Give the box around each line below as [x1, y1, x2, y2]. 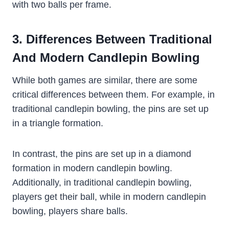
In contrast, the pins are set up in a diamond [12, 148, 191, 159]
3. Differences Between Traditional [12, 32, 212, 46]
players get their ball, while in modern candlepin [12, 191, 206, 202]
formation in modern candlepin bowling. [12, 163, 172, 173]
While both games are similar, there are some [12, 75, 197, 85]
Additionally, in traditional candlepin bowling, [12, 177, 192, 188]
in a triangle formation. [12, 118, 103, 128]
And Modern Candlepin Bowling [12, 50, 200, 64]
